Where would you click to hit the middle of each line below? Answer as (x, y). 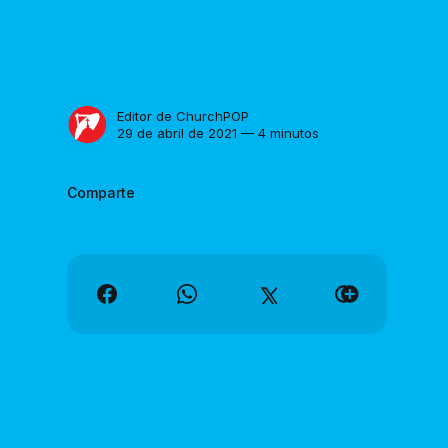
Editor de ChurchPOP (183, 115)
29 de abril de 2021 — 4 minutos (218, 132)
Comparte (101, 192)
